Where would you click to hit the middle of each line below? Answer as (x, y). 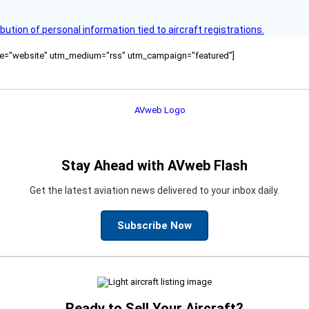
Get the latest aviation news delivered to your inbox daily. (154, 190)
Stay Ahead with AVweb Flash (154, 165)
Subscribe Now (154, 225)
